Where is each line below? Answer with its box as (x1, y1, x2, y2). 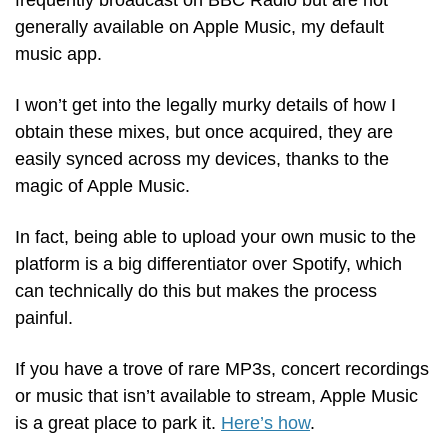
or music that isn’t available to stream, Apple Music (15, 386, 418, 407)
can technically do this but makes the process (15, 281, 377, 302)
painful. (15, 308, 78, 329)
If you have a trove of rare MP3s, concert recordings (15, 359, 429, 380)
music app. (15, 44, 102, 65)
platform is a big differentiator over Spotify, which (15, 254, 402, 275)
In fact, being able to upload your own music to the (15, 227, 416, 248)
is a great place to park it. (15, 413, 221, 434)
